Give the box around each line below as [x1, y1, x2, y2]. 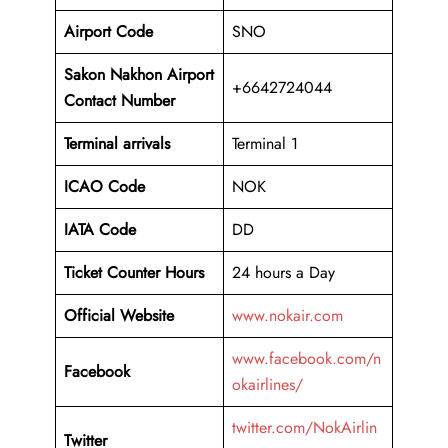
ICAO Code [64, 175, 145, 199]
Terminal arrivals [64, 132, 170, 156]
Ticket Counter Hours [64, 261, 204, 285]
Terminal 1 [232, 132, 298, 156]
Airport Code [64, 20, 153, 44]
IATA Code [64, 218, 136, 242]
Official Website [64, 304, 174, 328]
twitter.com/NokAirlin [232, 416, 377, 440]
